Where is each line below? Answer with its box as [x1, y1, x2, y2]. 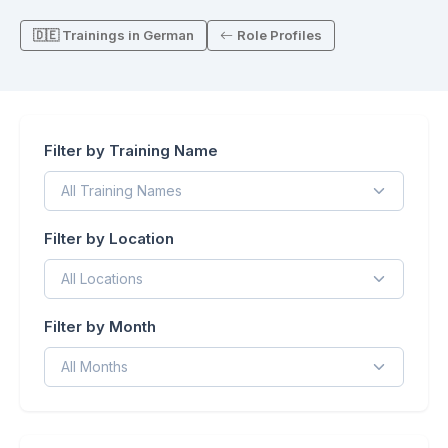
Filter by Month [44, 317, 156, 337]
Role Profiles [237, 27, 322, 44]
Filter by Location [44, 229, 174, 249]
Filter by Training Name [44, 141, 218, 161]
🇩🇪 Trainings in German [33, 27, 194, 44]
